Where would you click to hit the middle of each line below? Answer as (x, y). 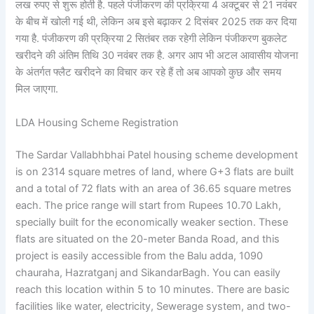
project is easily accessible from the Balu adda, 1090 (139, 255)
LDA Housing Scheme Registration (97, 122)
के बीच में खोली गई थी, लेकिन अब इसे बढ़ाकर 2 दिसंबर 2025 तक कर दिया (156, 22)
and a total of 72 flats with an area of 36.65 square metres (154, 188)
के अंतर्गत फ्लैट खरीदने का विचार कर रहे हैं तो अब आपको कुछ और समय (149, 73)
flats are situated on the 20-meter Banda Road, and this (148, 239)
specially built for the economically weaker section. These (152, 222)
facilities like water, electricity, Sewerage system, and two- (153, 306)
